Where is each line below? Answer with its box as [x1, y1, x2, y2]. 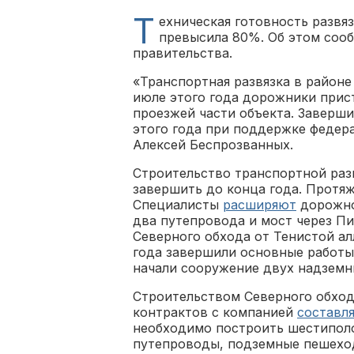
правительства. [133, 45, 232, 61]
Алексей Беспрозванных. [133, 137, 293, 153]
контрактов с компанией [133, 304, 297, 320]
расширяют [223, 197, 296, 213]
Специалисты [133, 197, 223, 213]
